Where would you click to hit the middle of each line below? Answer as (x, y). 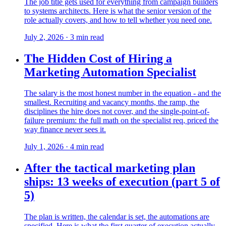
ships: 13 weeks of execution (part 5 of (122, 182)
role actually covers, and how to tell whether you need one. (118, 20)
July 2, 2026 (44, 37)
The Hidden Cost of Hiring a (98, 58)
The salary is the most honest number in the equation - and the (123, 93)
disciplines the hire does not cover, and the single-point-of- (117, 111)
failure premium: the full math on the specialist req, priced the (121, 121)
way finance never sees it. (65, 130)
